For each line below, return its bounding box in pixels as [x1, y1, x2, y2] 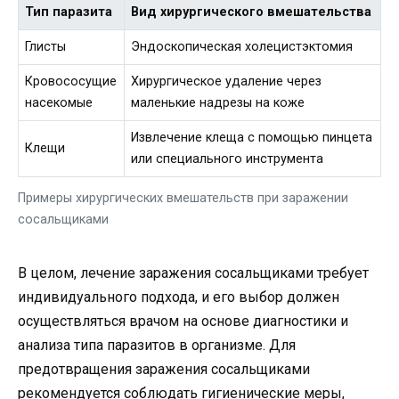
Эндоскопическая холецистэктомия [131, 39, 354, 54]
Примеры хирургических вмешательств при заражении [18, 191, 348, 206]
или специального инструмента [131, 151, 324, 167]
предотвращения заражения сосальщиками [18, 360, 310, 378]
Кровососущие [25, 74, 118, 89]
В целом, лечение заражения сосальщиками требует [18, 264, 369, 281]
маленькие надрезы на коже [131, 95, 305, 110]
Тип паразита [25, 4, 113, 20]
